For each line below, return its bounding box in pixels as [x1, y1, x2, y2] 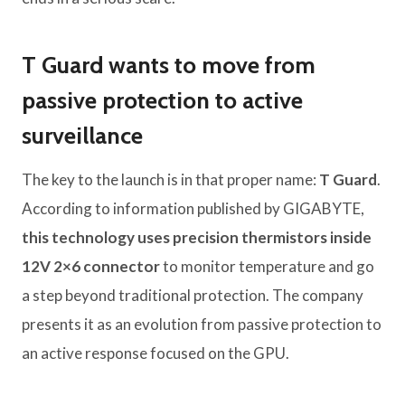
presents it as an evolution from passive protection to [22, 315, 381, 334]
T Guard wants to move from [22, 51, 316, 80]
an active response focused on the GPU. [22, 344, 289, 363]
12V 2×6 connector [22, 257, 160, 277]
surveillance [22, 121, 143, 151]
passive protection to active [22, 86, 303, 116]
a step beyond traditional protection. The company [22, 286, 363, 306]
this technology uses [22, 228, 170, 248]
